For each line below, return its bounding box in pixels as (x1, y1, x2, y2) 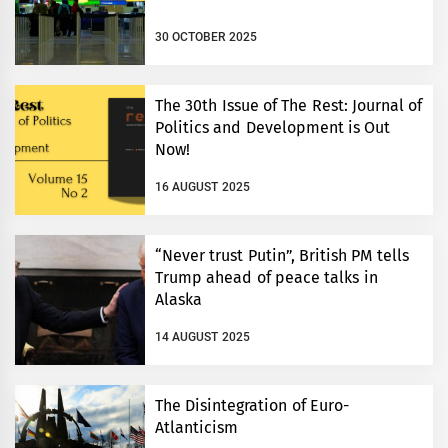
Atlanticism (155, 418, 238, 438)
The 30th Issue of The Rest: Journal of (155, 96, 422, 116)
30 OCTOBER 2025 (155, 29, 257, 44)
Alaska (155, 290, 202, 310)
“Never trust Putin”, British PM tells (155, 246, 409, 266)
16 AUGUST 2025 (155, 179, 250, 194)
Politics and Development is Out (155, 118, 390, 138)
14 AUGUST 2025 (155, 329, 250, 344)
